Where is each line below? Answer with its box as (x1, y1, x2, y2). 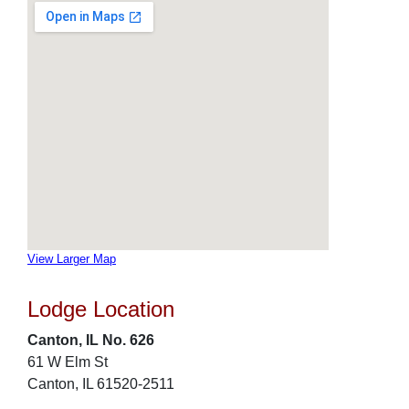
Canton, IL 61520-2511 (27, 376, 174, 392)
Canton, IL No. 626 (27, 332, 154, 348)
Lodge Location (27, 297, 174, 321)
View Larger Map (27, 252, 116, 266)
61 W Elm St (27, 354, 108, 370)
